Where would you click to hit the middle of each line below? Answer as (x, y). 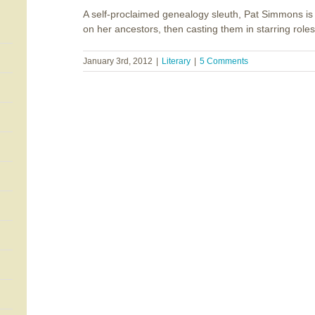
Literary (176, 61)
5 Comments (224, 61)
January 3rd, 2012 (118, 61)
